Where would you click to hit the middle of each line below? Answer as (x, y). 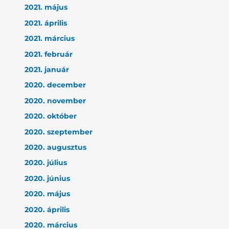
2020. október (51, 116)
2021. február (49, 54)
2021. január (47, 70)
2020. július (46, 163)
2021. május (46, 7)
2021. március (50, 39)
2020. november (55, 100)
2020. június (48, 178)
